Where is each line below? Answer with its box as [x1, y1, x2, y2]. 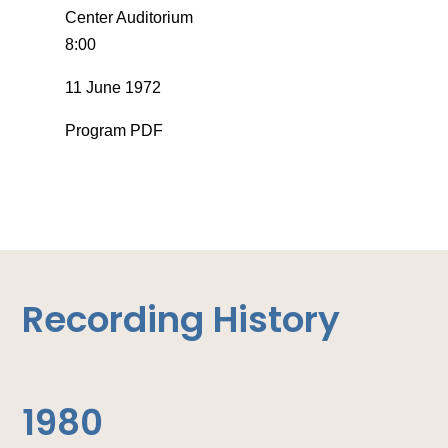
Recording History [22, 293, 341, 345]
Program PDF [64, 121, 163, 139]
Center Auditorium [64, 8, 193, 26]
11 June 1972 [64, 78, 161, 96]
